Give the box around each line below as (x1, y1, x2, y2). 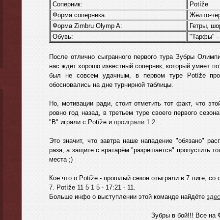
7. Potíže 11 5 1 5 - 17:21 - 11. (49, 184, 136, 191)
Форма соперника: (51, 11, 107, 19)
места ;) (49, 156, 73, 163)
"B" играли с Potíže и (49, 118, 114, 126)
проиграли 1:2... (114, 118, 161, 126)
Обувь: (51, 33, 73, 40)
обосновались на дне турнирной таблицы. (49, 81, 173, 88)
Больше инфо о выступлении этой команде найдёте (49, 193, 207, 200)
